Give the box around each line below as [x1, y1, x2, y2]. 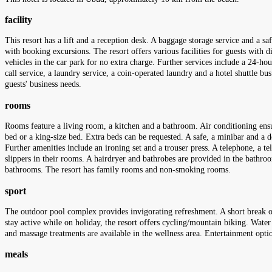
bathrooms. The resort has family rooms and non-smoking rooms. [5, 165, 231, 175]
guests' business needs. [5, 80, 81, 89]
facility [5, 14, 32, 26]
